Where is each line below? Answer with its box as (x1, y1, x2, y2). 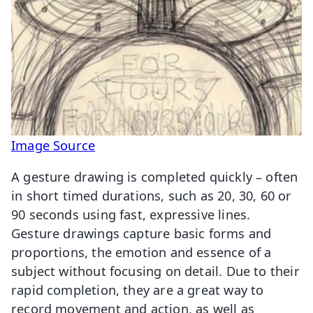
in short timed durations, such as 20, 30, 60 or (11, 187, 292, 205)
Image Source (11, 136, 96, 154)
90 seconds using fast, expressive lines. (11, 205, 251, 224)
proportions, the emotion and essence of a (11, 243, 272, 261)
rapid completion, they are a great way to (11, 281, 264, 299)
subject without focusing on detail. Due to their (11, 262, 300, 280)
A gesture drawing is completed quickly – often (11, 168, 298, 186)
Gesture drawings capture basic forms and (11, 224, 272, 242)
